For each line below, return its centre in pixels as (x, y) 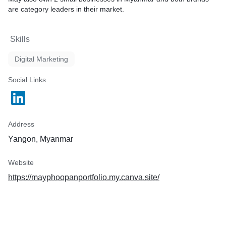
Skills (20, 39)
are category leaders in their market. (66, 9)
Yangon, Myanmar (41, 139)
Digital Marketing (41, 59)
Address (21, 124)
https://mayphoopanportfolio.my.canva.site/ (84, 177)
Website (21, 162)
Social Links (27, 80)
